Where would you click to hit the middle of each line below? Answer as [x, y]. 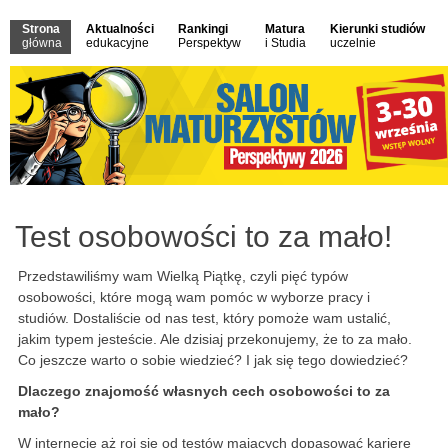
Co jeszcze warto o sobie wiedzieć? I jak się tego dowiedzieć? [217, 360]
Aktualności [120, 29]
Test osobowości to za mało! [203, 237]
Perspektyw [209, 43]
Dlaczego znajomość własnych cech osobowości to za [204, 391]
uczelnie [353, 43]
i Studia [285, 43]
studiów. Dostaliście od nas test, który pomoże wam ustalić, [204, 318]
